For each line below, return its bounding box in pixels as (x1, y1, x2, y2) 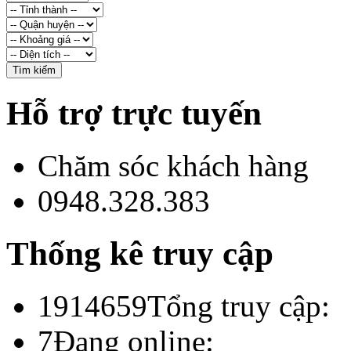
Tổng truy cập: (147, 288, 330, 323)
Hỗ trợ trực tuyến (6, 94, 262, 132)
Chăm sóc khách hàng (38, 148, 309, 183)
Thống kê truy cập (6, 234, 273, 272)
